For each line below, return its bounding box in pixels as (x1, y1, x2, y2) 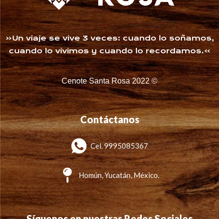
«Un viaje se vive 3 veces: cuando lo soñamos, (5, 34, 214, 43)
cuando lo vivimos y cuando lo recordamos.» (8, 46, 211, 56)
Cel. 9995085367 (90, 141, 148, 151)
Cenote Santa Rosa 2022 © (62, 77, 157, 86)
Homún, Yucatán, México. (79, 171, 159, 180)
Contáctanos (80, 113, 139, 126)
